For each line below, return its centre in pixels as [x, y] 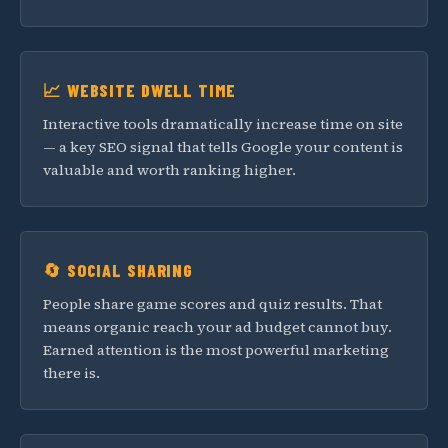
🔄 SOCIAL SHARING [118, 270]
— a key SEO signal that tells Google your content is [223, 147]
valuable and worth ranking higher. [169, 170]
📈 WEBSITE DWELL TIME [139, 90]
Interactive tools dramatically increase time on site [223, 124]
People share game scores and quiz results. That [212, 304]
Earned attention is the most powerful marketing [216, 350]
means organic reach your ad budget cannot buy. [217, 327]
